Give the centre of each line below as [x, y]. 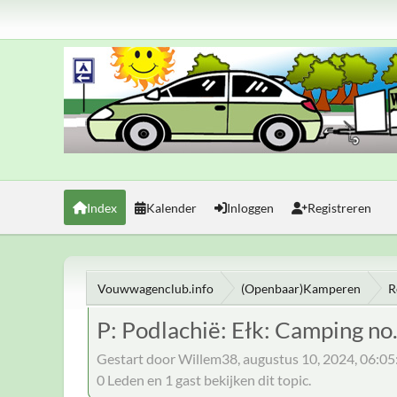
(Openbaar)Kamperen [301, 288]
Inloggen [250, 207]
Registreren [339, 207]
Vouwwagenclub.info [156, 288]
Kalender [171, 207]
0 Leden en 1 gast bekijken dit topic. [204, 379]
